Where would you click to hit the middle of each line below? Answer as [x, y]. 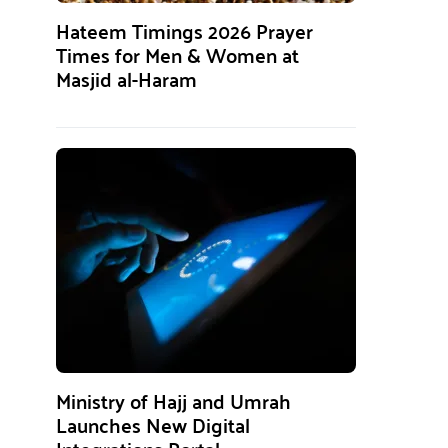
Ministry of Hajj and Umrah [173, 400]
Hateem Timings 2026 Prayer [184, 30]
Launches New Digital [153, 424]
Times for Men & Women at [177, 54]
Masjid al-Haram [126, 78]
